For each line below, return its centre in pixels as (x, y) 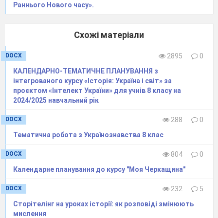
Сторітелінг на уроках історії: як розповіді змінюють (103, 204)
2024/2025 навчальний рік (56, 100)
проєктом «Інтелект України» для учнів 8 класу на (97, 90)
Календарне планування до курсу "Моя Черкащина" (99, 169)
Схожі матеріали (109, 35)
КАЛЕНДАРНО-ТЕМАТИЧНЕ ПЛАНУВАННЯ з (86, 71)
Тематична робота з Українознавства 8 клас (88, 135)
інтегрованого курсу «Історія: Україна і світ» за (92, 81)
